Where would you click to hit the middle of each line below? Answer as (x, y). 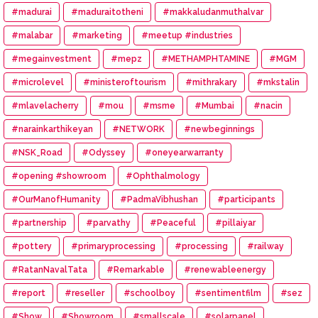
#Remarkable (136, 269)
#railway (265, 246)
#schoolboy (149, 293)
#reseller (84, 293)
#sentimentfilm (228, 293)
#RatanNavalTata (49, 269)
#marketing (97, 35)
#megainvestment (51, 59)
